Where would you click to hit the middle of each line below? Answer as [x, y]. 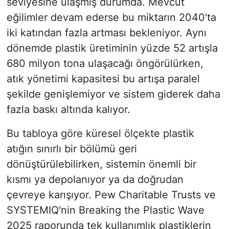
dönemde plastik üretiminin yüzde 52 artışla [112, 48]
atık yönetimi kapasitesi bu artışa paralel [103, 79]
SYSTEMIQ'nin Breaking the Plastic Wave [105, 210]
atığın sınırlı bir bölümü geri [72, 149]
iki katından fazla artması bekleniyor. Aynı [106, 33]
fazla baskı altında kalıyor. [68, 110]
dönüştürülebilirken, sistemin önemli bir [101, 164]
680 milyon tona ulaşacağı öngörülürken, [105, 64]
